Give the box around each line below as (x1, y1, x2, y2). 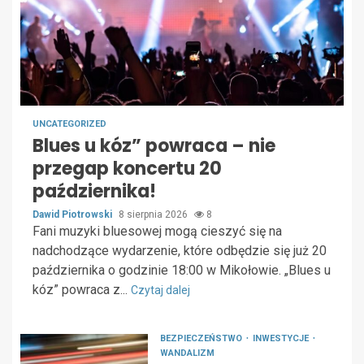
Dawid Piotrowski (32, 209, 115, 221)
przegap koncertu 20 (32, 156, 222, 182)
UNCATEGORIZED (32, 119, 106, 130)
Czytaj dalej (131, 284, 190, 297)
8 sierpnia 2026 (119, 209, 190, 221)
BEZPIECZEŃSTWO (159, 333, 245, 344)
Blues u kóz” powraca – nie (32, 133, 275, 159)
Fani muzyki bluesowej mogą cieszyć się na (32, 223, 282, 240)
